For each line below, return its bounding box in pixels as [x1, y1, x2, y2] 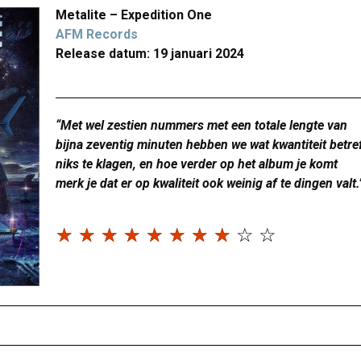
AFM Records [56, 27, 138, 42]
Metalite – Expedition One [56, 7, 212, 23]
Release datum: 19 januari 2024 [56, 46, 244, 61]
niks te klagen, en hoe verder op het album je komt [56, 156, 338, 172]
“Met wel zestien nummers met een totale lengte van [56, 118, 347, 133]
